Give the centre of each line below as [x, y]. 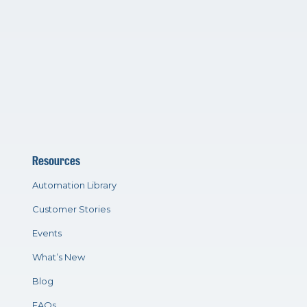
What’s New [58, 257]
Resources [56, 161]
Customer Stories [71, 209]
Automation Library [74, 185]
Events [47, 233]
